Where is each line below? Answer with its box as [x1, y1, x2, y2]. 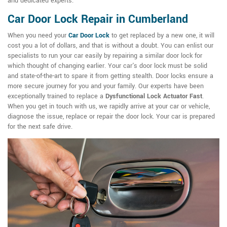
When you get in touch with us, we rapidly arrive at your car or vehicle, [8, 102, 210, 111]
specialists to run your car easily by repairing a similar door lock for [8, 51, 202, 61]
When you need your [8, 31, 68, 41]
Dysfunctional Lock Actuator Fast [105, 92, 202, 101]
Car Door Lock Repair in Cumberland [8, 11, 188, 28]
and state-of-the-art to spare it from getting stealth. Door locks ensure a [8, 71, 213, 81]
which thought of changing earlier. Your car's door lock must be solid [8, 61, 207, 71]
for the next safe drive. [8, 122, 72, 132]
